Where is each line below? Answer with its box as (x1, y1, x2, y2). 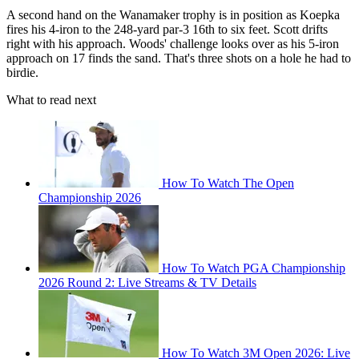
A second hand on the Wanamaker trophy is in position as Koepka (6, 8, 340, 22)
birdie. (6, 66, 38, 80)
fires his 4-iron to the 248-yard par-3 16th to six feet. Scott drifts (6, 22, 328, 37)
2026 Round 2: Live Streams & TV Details (38, 276, 256, 290)
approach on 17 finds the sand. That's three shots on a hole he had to (6, 51, 351, 66)
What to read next (6, 93, 96, 107)
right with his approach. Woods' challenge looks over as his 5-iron (6, 37, 339, 51)
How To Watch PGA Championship (162, 261, 345, 276)
